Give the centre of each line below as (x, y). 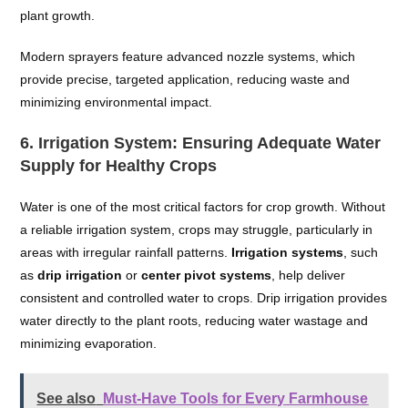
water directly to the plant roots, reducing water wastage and (194, 321)
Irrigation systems (288, 252)
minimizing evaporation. (89, 343)
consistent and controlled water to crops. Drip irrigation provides (204, 298)
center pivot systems (207, 275)
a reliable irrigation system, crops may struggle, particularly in (197, 229)
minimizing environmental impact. (117, 102)
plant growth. (58, 15)
